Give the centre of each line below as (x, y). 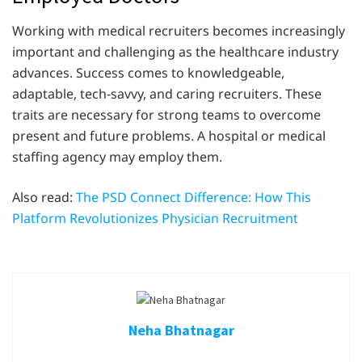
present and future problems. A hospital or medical (169, 136)
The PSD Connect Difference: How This (194, 198)
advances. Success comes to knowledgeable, (148, 73)
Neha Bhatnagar (181, 330)
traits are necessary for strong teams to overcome (166, 115)
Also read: (44, 198)
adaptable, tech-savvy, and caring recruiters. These (167, 94)
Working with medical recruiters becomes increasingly (179, 31)
